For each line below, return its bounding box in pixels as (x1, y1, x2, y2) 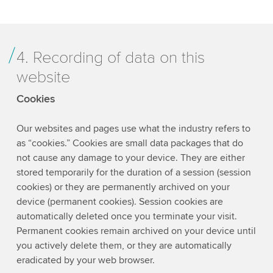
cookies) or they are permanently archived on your (16, 180, 230, 193)
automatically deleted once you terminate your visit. (16, 210, 237, 222)
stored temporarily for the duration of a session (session (16, 166, 251, 179)
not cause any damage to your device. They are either (16, 151, 245, 164)
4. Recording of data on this (16, 48, 205, 68)
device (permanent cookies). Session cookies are (16, 195, 223, 208)
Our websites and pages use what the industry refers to (16, 122, 250, 135)
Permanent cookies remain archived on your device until (16, 224, 256, 237)
